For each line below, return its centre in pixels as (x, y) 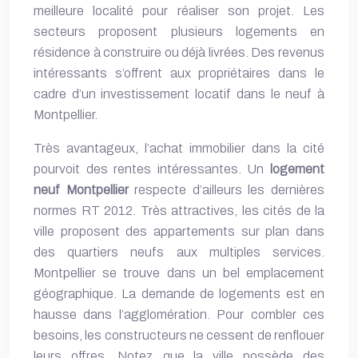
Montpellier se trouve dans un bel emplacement (179, 273)
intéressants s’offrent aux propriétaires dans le (179, 73)
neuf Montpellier (81, 190)
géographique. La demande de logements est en (179, 294)
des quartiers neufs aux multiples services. (179, 252)
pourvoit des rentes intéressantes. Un (152, 169)
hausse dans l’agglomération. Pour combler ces (179, 314)
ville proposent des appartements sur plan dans (179, 231)
